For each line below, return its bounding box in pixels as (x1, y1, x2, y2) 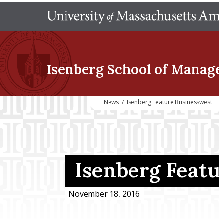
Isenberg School (47, 61, 151, 78)
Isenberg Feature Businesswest (127, 98, 212, 106)
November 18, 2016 (68, 188, 140, 199)
